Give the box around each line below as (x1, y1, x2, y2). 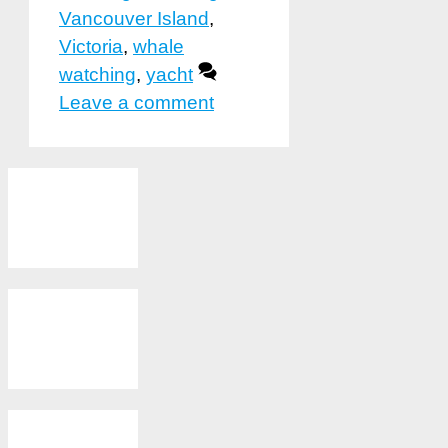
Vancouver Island (59, 8, 209, 30)
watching (59, 64, 136, 86)
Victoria (59, 36, 123, 58)
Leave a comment (59, 92, 214, 114)
